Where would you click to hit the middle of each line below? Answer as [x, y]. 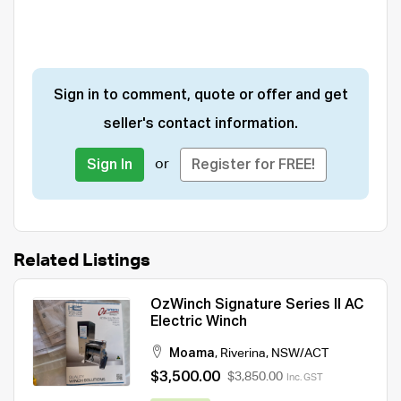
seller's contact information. [200, 124]
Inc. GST [305, 377]
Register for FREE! [253, 165]
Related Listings [82, 260]
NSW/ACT [300, 353]
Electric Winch [199, 322]
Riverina [243, 353]
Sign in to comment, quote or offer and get [200, 95]
